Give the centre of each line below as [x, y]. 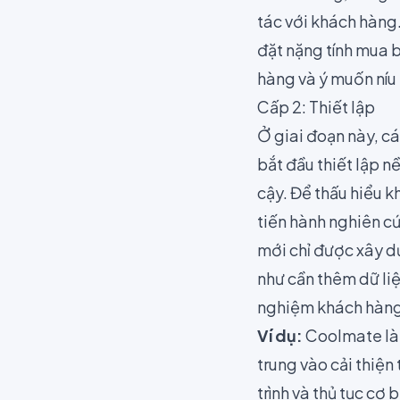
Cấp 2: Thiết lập [316, 107]
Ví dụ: [281, 335]
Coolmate [344, 335]
